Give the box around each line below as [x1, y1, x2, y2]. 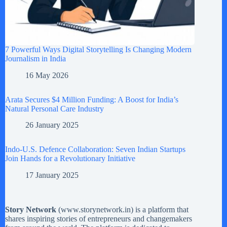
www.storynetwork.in [61, 205, 131, 214]
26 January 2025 [25, 121, 79, 130]
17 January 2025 [25, 171, 79, 180]
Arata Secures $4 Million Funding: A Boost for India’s [5, 95, 178, 104]
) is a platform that [131, 205, 188, 214]
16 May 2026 [25, 70, 68, 80]
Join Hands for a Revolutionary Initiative [5, 154, 135, 163]
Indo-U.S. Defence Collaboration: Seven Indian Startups [5, 145, 185, 154]
